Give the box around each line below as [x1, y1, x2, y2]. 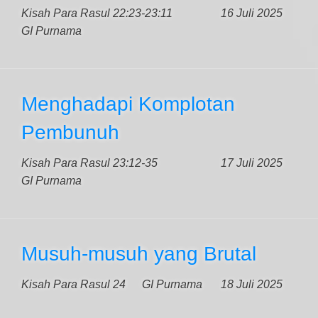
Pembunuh [21, 121, 119, 143]
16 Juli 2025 [221, 7, 283, 19]
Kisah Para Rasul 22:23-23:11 [21, 7, 172, 19]
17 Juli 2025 [221, 157, 283, 169]
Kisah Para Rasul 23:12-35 [21, 157, 158, 169]
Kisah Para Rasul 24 [21, 278, 126, 290]
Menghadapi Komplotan [21, 93, 235, 115]
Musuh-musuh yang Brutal [21, 243, 256, 265]
